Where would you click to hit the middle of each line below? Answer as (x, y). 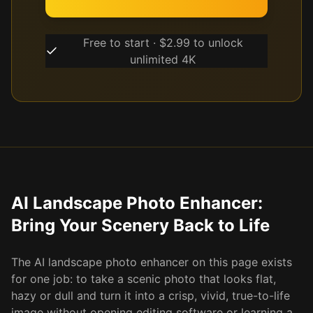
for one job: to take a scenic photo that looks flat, (144, 279)
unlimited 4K (163, 59)
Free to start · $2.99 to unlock (163, 43)
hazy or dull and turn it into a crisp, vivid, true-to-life (151, 296)
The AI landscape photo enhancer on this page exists (152, 262)
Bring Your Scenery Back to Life (140, 225)
